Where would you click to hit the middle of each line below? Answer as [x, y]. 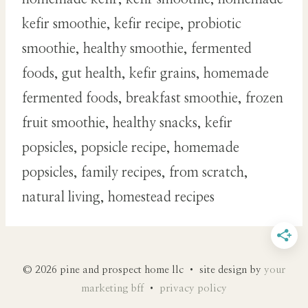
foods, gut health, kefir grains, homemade [145, 74]
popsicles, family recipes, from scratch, [135, 173]
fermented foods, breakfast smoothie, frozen [153, 99]
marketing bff [112, 288]
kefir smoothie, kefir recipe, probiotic [132, 24]
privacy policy [193, 288]
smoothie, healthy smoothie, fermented [137, 49]
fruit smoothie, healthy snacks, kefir [127, 123]
